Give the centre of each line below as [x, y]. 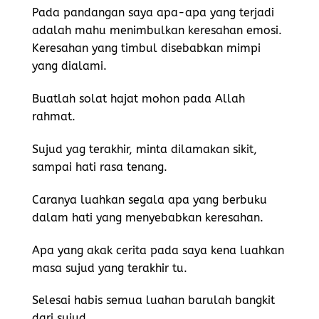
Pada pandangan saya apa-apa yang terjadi [153, 13]
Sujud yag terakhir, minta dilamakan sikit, [145, 149]
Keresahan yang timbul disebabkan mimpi [146, 48]
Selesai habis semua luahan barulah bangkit [153, 300]
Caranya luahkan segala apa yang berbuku [150, 199]
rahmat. [56, 117]
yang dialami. [69, 66]
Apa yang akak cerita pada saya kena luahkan [158, 250]
